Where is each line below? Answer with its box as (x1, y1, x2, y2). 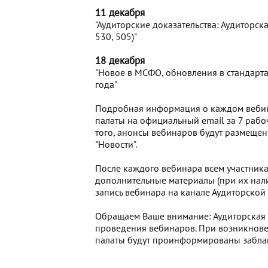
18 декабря (95, 54, 145, 67)
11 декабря (95, 6, 145, 19)
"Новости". (95, 138, 139, 150)
